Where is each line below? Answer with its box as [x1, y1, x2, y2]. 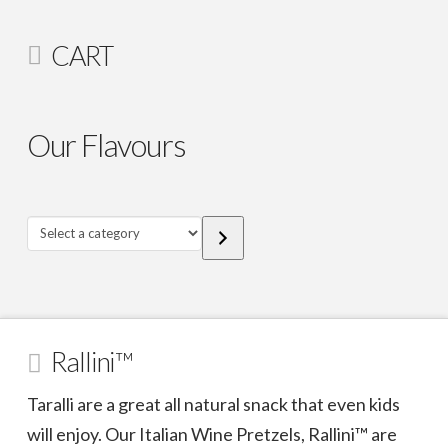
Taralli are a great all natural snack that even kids [26, 393, 400, 416]
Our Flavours [26, 126, 186, 164]
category [25, 279, 97, 302]
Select [25, 219, 75, 242]
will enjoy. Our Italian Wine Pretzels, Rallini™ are [26, 423, 397, 446]
